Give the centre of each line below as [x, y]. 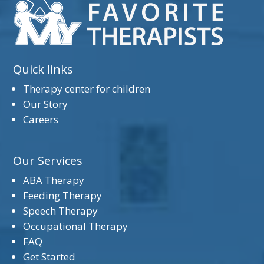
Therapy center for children [87, 88]
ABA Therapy [54, 180]
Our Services [48, 160]
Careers [41, 119]
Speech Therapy [61, 210]
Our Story [46, 104]
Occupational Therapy [76, 226]
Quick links [43, 69]
